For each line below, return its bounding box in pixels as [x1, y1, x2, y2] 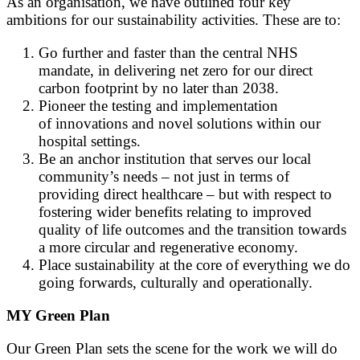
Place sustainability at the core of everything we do [39, 256, 350, 273]
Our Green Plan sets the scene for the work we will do [6, 340, 337, 358]
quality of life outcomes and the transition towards [39, 220, 346, 238]
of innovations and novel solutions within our [39, 114, 321, 132]
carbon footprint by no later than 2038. [39, 79, 279, 96]
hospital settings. [39, 132, 141, 149]
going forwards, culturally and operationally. [39, 273, 313, 291]
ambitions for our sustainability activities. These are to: [6, 10, 341, 28]
